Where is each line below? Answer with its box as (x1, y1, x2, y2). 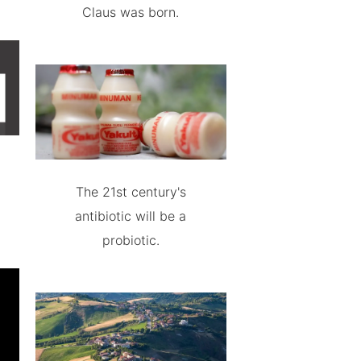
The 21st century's (75, 184, 186, 201)
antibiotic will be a (75, 208, 187, 225)
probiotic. (102, 232, 160, 249)
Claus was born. (82, 3, 180, 20)
